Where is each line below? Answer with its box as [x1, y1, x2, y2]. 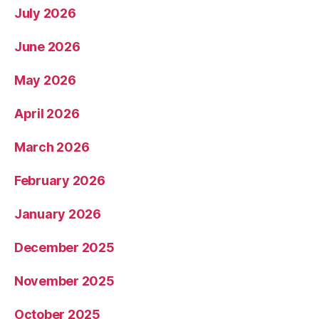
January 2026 [14, 206, 101, 221]
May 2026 [14, 72, 76, 88]
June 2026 [14, 38, 80, 54]
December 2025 [14, 239, 115, 255]
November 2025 [14, 273, 115, 288]
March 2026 [14, 139, 90, 155]
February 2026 [14, 172, 105, 188]
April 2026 [14, 105, 80, 121]
